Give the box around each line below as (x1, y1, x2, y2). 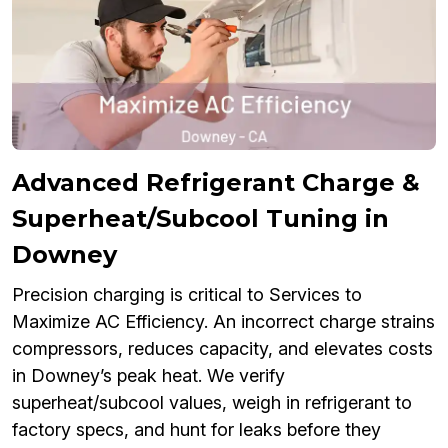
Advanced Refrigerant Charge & (12, 168, 420, 198)
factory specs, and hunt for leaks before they (12, 419, 381, 441)
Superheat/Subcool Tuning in (12, 204, 389, 234)
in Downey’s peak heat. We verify (12, 365, 285, 387)
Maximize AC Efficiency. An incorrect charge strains (12, 311, 435, 333)
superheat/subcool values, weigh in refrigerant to (12, 392, 412, 414)
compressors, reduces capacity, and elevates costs (12, 338, 433, 360)
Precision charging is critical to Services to (12, 284, 362, 306)
